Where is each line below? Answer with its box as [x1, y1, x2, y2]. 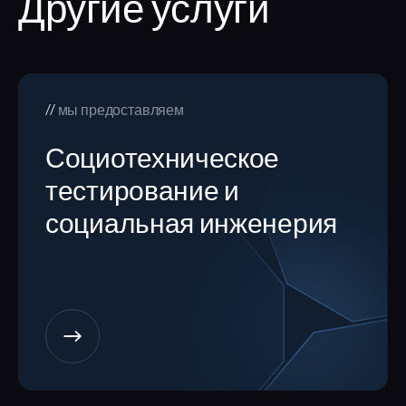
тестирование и [45, 180, 239, 207]
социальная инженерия [45, 213, 337, 239]
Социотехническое [45, 148, 280, 174]
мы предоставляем [57, 104, 184, 118]
